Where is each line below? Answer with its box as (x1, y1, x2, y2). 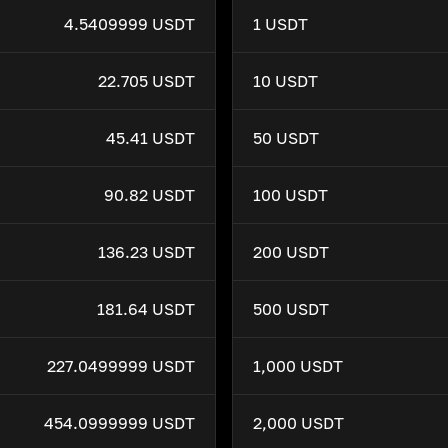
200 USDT (253, 242, 329, 262)
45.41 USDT (106, 128, 195, 148)
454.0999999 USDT (44, 413, 195, 433)
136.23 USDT (98, 242, 195, 262)
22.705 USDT (98, 71, 195, 91)
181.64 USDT (97, 299, 195, 319)
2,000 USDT (253, 413, 344, 433)
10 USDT (253, 71, 318, 91)
